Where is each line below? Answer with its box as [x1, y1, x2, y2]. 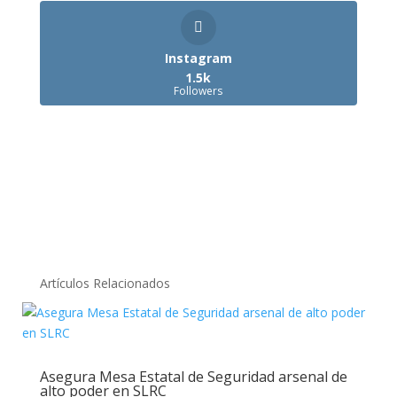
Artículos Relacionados [39, 275, 170, 292]
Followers [174, 83, 223, 99]
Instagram [164, 50, 232, 67]
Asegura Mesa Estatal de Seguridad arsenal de [39, 367, 347, 387]
